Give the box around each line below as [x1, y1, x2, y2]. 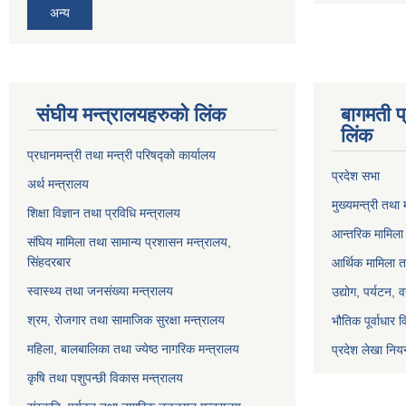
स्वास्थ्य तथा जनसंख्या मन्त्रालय [27, 283, 173, 298]
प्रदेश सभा [332, 168, 380, 183]
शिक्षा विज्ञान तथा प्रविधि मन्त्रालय [27, 205, 180, 220]
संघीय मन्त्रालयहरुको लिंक [36, 102, 226, 126]
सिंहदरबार [27, 254, 71, 269]
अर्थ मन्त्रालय [27, 176, 89, 191]
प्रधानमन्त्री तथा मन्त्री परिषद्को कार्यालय [27, 147, 216, 162]
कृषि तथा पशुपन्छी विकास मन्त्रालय [27, 370, 183, 385]
